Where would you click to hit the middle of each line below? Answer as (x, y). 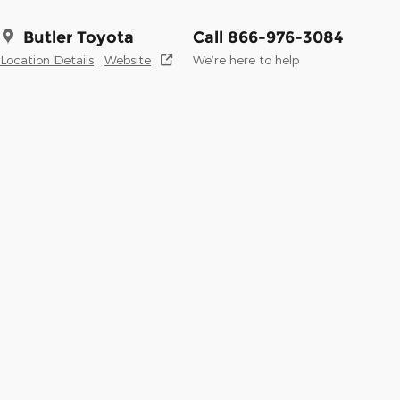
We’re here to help (246, 59)
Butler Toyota (79, 37)
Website (128, 59)
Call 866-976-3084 (268, 37)
